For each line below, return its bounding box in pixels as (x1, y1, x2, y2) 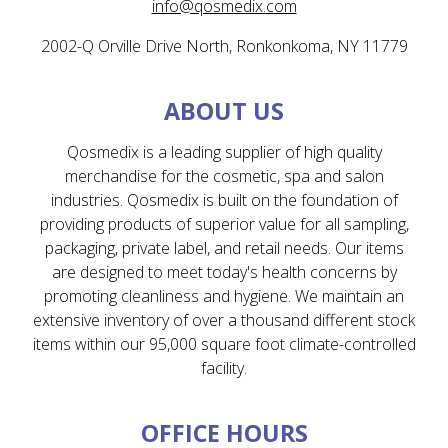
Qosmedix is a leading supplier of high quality (66, 141, 382, 164)
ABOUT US (164, 95, 284, 128)
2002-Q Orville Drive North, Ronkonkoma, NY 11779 (40, 35, 408, 58)
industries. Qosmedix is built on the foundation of (50, 189, 398, 212)
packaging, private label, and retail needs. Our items (44, 237, 404, 260)
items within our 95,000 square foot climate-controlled (32, 333, 416, 356)
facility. (201, 357, 247, 380)
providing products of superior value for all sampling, (39, 213, 409, 236)
